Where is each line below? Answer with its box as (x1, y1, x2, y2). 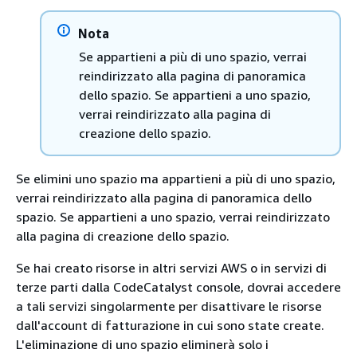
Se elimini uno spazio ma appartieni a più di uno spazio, (16, 170, 335, 186)
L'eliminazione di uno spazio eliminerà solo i (16, 335, 269, 352)
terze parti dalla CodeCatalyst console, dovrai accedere (16, 278, 341, 295)
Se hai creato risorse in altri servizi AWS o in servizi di (16, 259, 327, 276)
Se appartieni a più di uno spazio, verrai (79, 48, 307, 65)
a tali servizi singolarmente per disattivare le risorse (16, 297, 322, 314)
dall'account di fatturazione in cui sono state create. (16, 316, 324, 333)
